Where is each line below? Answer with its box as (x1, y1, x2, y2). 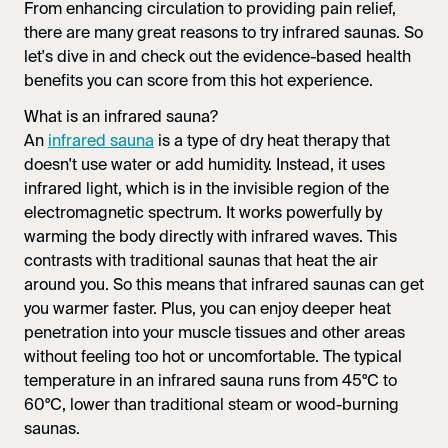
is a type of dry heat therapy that (154, 130, 390, 151)
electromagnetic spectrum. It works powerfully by (24, 202, 382, 223)
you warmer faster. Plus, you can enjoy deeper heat (24, 298, 391, 319)
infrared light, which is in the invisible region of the (24, 178, 389, 199)
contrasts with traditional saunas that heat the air (24, 250, 378, 271)
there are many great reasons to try (24, 22, 282, 43)
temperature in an (24, 370, 158, 391)
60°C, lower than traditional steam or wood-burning (24, 394, 399, 415)
